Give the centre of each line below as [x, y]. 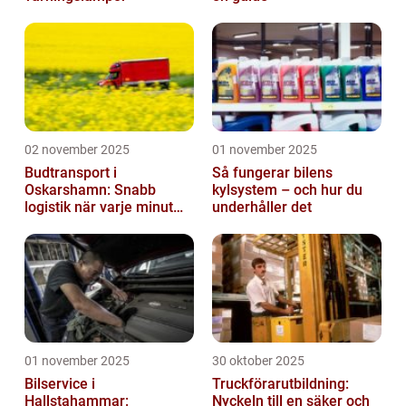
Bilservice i [60, 384]
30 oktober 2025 [258, 361]
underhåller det [262, 208]
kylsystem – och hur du [287, 190]
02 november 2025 [77, 150]
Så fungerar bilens [272, 173]
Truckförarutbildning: [280, 384]
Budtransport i [71, 173]
